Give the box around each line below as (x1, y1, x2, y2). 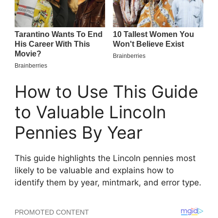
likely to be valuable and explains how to (15, 165, 174, 176)
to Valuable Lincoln (15, 102, 166, 123)
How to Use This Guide (15, 81, 198, 102)
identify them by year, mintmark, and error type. (15, 178, 201, 188)
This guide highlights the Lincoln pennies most (15, 153, 196, 163)
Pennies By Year (15, 122, 143, 143)
